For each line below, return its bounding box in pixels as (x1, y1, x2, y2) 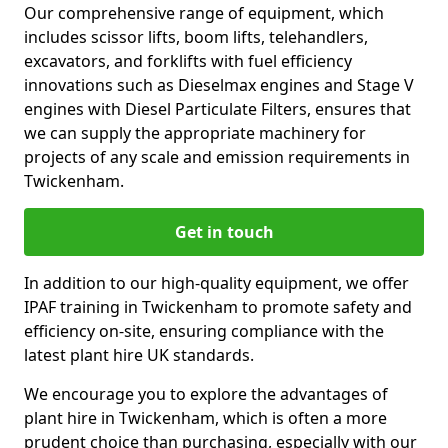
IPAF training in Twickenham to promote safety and (24, 296, 412, 318)
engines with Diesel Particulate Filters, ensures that (24, 98, 411, 120)
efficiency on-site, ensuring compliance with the (24, 320, 384, 342)
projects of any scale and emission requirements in (24, 146, 410, 168)
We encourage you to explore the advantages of (24, 383, 388, 405)
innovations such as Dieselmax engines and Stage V (24, 74, 414, 96)
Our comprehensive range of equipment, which (24, 2, 384, 24)
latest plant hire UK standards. (24, 344, 254, 366)
